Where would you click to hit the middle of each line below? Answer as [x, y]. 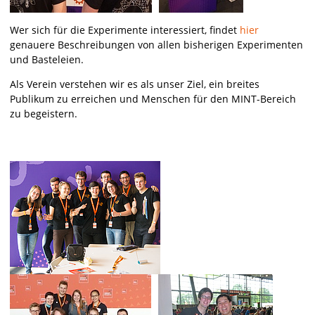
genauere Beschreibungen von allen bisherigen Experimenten [156, 45]
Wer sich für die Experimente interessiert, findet [125, 30]
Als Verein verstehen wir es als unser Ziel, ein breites [135, 84]
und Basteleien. [48, 60]
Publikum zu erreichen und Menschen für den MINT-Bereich [153, 99]
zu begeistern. [44, 114]
